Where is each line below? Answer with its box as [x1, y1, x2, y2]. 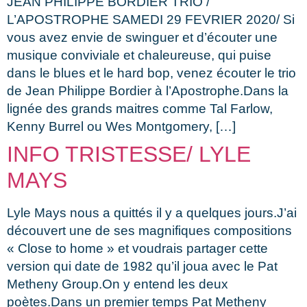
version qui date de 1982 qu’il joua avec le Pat [7, 258, 278, 273]
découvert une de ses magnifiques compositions [7, 223, 292, 238]
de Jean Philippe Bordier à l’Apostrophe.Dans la [7, 83, 288, 98]
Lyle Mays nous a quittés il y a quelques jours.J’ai [7, 205, 297, 220]
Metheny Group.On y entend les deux [7, 276, 228, 291]
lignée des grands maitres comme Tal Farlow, [7, 101, 273, 116]
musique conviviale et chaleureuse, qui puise [7, 47, 271, 62]
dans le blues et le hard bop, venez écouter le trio [7, 65, 296, 80]
